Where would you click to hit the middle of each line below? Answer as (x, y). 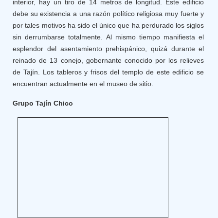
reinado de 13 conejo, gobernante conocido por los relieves (109, 60)
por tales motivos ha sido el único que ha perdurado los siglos (109, 25)
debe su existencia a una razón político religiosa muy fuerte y (109, 14)
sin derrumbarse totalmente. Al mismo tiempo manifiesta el (109, 37)
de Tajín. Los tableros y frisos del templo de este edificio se (109, 72)
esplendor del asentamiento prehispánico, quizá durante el (109, 49)
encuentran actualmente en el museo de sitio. (83, 84)
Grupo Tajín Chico (43, 103)
